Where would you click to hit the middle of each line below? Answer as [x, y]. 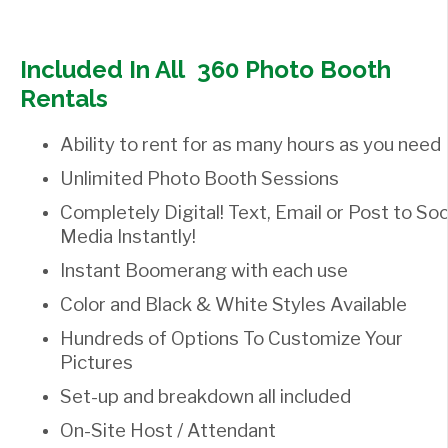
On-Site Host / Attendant [168, 430]
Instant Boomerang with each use [204, 270]
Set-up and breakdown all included [205, 396]
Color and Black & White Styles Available [233, 304]
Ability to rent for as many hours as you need [250, 144]
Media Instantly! [128, 236]
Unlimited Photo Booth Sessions [199, 178]
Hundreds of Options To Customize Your [231, 338]
